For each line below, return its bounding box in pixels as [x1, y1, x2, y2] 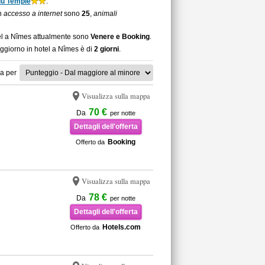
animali [93, 9, 117, 18]
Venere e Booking [90, 33, 150, 41]
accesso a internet [3, 9, 62, 18]
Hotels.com [102, 223, 141, 231]
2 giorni [93, 45, 119, 53]
